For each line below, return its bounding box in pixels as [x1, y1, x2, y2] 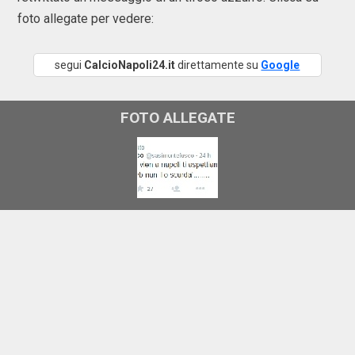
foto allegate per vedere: [17, 11, 157, 26]
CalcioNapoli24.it [84, 59, 176, 71]
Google [261, 59, 300, 71]
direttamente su [175, 59, 261, 71]
